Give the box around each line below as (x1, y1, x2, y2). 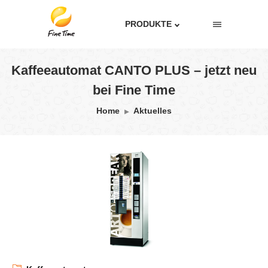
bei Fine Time (93, 83, 175, 98)
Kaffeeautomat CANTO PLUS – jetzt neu (11, 63, 257, 78)
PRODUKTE (125, 19, 172, 29)
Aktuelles (133, 106, 172, 116)
